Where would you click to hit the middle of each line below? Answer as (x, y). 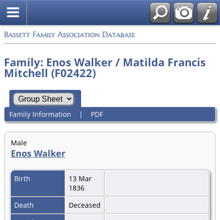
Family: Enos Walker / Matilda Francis (105, 62)
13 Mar (80, 178)
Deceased (86, 205)
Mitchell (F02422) (50, 73)
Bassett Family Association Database (69, 35)
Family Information (40, 114)
